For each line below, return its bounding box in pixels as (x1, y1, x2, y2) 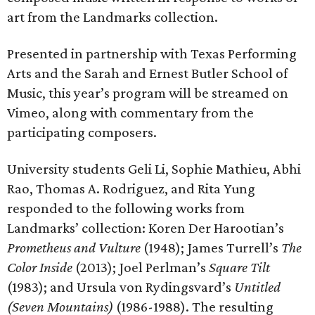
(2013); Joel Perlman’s (72, 259, 209, 276)
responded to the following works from (7, 200, 245, 217)
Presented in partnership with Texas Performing (7, 45, 297, 62)
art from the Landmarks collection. (7, 8, 218, 25)
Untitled (234, 278, 281, 295)
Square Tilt (209, 259, 270, 276)
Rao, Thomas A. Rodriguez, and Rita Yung (7, 180, 255, 197)
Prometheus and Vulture (7, 239, 141, 256)
